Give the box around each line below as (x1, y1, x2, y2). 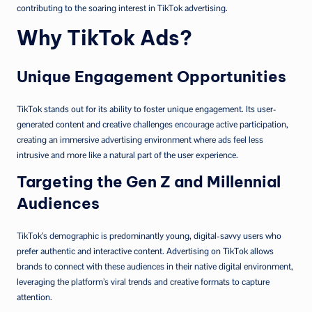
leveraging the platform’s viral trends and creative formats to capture (17, 275, 270, 288)
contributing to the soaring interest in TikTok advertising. (17, 1, 228, 14)
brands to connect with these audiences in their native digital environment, (17, 260, 293, 272)
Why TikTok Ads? (17, 24, 192, 51)
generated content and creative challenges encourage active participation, (17, 118, 288, 130)
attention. (17, 290, 52, 303)
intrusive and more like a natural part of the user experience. (17, 148, 238, 161)
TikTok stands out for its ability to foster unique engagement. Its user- (17, 102, 276, 115)
